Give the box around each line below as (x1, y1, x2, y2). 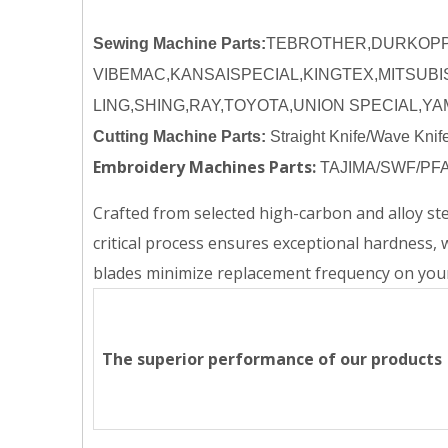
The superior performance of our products (102, 348, 442, 370)
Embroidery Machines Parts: (93, 156, 316, 178)
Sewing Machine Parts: (93, 35, 266, 52)
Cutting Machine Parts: (93, 128, 266, 145)
